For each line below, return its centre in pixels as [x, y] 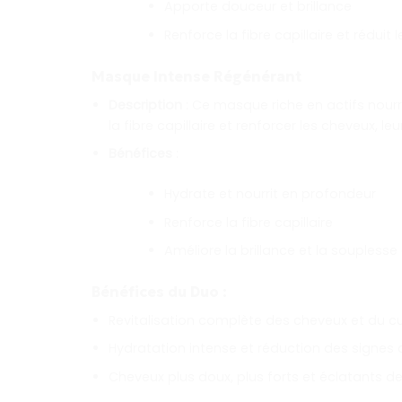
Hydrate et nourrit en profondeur [270, 193]
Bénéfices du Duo [155, 291]
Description [145, 105]
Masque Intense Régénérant [197, 76]
